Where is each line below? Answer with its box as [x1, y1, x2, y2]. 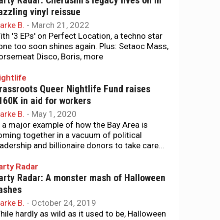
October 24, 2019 [31, 198, 96, 208]
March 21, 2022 [31, 20, 89, 30]
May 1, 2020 [31, 109, 77, 119]
